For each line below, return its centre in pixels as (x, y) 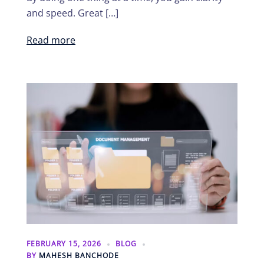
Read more (51, 40)
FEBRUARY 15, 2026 (64, 243)
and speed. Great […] (72, 13)
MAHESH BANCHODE (79, 255)
